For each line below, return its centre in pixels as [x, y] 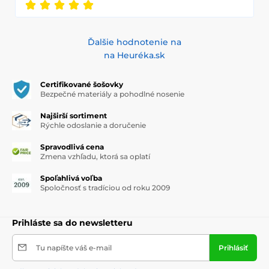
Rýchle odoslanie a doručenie [93, 125]
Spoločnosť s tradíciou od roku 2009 [105, 187]
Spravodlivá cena [72, 147]
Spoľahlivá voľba [71, 178]
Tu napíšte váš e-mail [74, 247]
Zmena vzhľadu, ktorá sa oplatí [95, 156]
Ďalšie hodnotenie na [134, 42]
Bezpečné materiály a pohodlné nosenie [112, 94]
